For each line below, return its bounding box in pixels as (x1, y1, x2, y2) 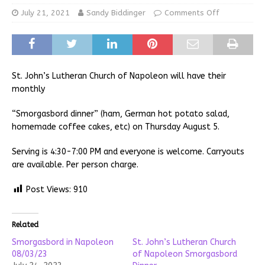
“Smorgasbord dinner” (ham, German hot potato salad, (12, 108, 230, 119)
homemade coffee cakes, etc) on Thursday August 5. (12, 121, 219, 132)
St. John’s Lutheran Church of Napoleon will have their (12, 70, 226, 81)
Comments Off (164, 8, 219, 17)
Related (12, 220, 38, 229)
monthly (12, 83, 45, 94)
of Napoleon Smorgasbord (132, 248, 237, 259)
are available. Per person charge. (12, 159, 138, 170)
